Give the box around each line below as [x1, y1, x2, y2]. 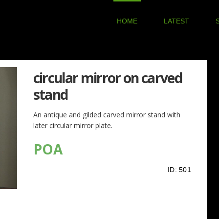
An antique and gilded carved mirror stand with [33, 110, 180, 119]
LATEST [164, 17, 189, 25]
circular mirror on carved [33, 68, 182, 87]
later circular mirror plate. [33, 121, 112, 130]
